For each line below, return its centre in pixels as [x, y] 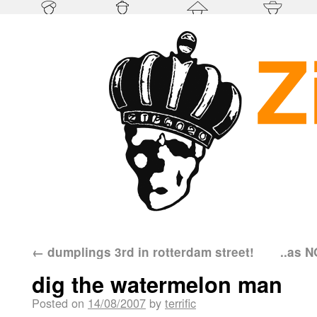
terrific [180, 303]
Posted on [58, 303]
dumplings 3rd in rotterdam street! [149, 252]
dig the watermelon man [157, 284]
